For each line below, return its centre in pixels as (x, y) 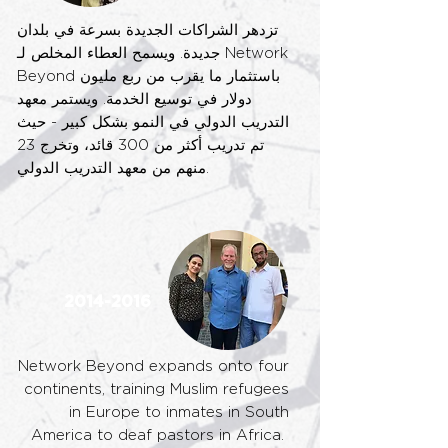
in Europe (107, 412)
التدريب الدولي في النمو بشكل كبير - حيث (153, 122)
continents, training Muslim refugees (156, 389)
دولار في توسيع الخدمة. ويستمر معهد (134, 99)
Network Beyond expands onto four (153, 366)
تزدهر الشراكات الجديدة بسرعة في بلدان (147, 30)
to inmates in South (217, 412)
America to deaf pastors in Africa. (160, 435)
